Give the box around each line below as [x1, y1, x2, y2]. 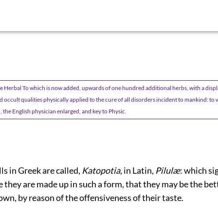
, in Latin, [120, 164, 155, 176]
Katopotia [82, 164, 120, 176]
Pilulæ [155, 164, 180, 176]
